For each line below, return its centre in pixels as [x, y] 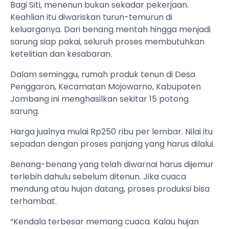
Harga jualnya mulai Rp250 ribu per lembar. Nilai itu [111, 132]
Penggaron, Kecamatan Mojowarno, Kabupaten [106, 87]
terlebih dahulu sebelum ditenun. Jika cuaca [98, 177]
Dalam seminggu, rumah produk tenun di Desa [103, 75]
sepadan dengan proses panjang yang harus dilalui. [112, 144]
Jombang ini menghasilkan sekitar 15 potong [99, 99]
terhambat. [33, 201]
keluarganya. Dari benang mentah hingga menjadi [110, 30]
